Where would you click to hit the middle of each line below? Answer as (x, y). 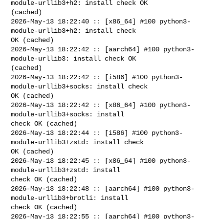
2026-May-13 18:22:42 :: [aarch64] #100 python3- (103, 49)
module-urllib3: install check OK (76, 58)
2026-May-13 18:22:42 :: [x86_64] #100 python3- (101, 105)
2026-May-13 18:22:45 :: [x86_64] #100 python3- (101, 161)
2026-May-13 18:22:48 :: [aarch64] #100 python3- (103, 188)
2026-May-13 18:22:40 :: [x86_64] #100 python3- (101, 21)
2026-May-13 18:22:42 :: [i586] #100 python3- (97, 77)
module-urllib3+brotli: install (72, 198)
